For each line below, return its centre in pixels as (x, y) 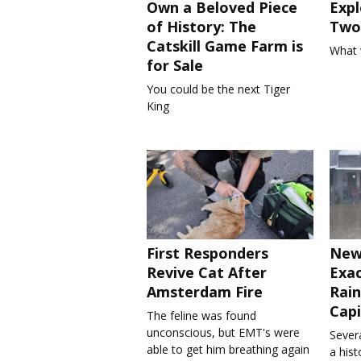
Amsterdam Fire (205, 291)
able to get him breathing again (228, 349)
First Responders (207, 253)
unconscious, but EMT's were (223, 332)
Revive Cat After (207, 272)
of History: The (201, 27)
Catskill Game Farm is (225, 46)
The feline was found (201, 315)
